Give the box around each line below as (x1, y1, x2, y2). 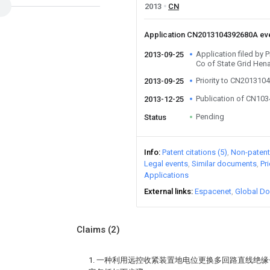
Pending (196, 112, 224, 121)
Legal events (144, 159, 188, 168)
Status (144, 113, 166, 122)
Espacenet (195, 187, 231, 196)
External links (144, 187, 191, 196)
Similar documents (192, 159, 257, 168)
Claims (77, 224, 108, 235)
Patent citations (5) (162, 148, 227, 157)
